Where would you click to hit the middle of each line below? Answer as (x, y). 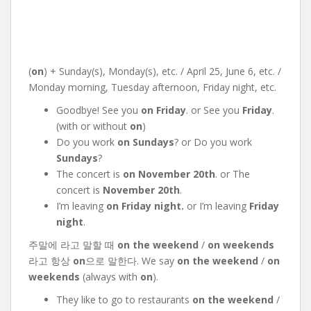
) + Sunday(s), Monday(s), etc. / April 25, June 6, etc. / (162, 71)
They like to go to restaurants (124, 300)
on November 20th (169, 174)
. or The (233, 174)
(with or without (93, 126)
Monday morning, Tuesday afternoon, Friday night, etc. (152, 87)
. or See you (214, 110)
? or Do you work (213, 142)
